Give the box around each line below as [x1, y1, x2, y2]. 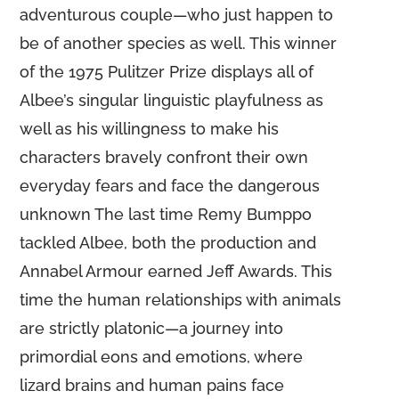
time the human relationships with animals [20, 290, 342, 309]
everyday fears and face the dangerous [20, 176, 321, 195]
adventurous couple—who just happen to [20, 5, 334, 24]
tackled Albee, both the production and [20, 233, 317, 252]
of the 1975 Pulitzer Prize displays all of [20, 62, 314, 81]
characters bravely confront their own [20, 148, 309, 167]
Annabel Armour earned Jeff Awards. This [20, 262, 333, 281]
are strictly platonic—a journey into [20, 319, 284, 338]
